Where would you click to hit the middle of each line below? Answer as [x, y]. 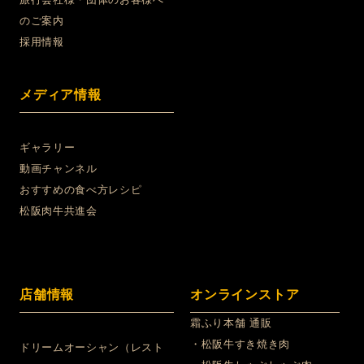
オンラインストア [245, 295]
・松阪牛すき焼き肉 [240, 344]
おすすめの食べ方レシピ [81, 190]
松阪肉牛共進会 [58, 211]
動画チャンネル [58, 169]
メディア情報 [61, 95]
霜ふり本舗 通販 [231, 323]
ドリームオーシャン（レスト [92, 348]
